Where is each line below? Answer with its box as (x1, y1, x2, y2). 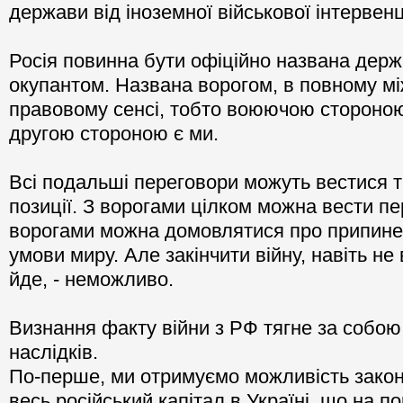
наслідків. (9, 341, 98, 364)
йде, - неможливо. (9, 268, 174, 291)
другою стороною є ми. (9, 122, 219, 146)
